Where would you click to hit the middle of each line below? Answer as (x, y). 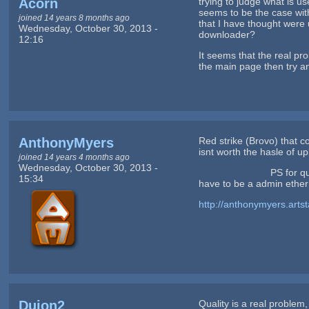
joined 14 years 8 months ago (74, 17)
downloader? (227, 34)
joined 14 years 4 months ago (74, 157)
